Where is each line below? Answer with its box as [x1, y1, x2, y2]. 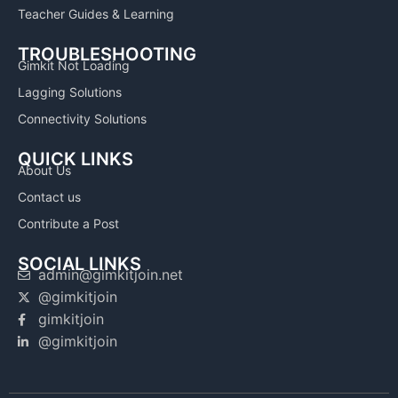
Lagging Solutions [18, 84, 122, 100]
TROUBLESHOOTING [18, 44, 196, 66]
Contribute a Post [18, 216, 119, 232]
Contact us [18, 189, 81, 205]
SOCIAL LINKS [18, 253, 141, 275]
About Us [18, 163, 71, 179]
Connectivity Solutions [18, 111, 147, 127]
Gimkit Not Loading [18, 58, 130, 74]
